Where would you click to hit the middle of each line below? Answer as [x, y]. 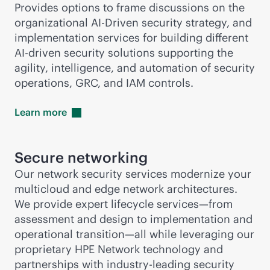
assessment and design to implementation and [133, 219]
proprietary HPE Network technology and [119, 249]
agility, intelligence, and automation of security [135, 68]
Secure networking [81, 157]
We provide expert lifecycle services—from [124, 204]
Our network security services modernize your [133, 174]
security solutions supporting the [147, 53]
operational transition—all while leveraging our [134, 234]
